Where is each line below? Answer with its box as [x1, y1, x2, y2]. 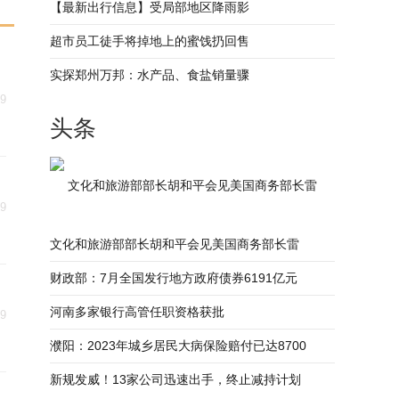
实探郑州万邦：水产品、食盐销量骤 [50, 68, 249, 82]
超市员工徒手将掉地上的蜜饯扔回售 [50, 34, 249, 48]
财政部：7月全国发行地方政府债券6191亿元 [50, 271, 297, 285]
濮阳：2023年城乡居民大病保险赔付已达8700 [50, 338, 306, 353]
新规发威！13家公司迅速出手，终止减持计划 [50, 372, 301, 387]
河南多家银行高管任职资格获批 [50, 305, 224, 319]
